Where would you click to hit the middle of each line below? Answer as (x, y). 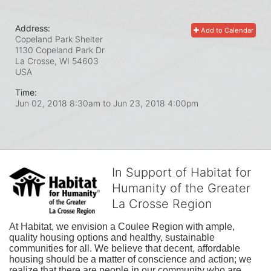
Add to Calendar (226, 30)
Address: (33, 28)
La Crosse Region (162, 204)
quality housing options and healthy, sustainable (112, 237)
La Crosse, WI (42, 60)
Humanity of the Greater (181, 188)
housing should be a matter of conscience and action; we (130, 259)
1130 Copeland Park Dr (60, 50)
